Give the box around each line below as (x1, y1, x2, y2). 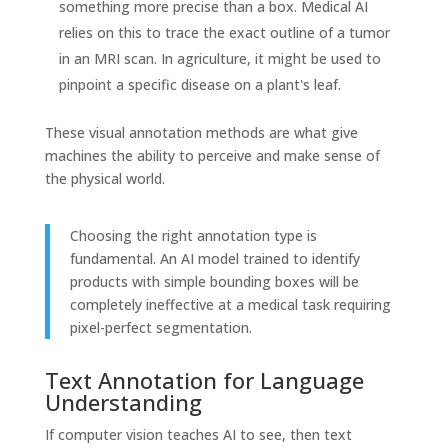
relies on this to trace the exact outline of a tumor (58, 22, 390, 42)
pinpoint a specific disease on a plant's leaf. (58, 74, 341, 94)
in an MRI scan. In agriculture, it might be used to (58, 48, 381, 68)
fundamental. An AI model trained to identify (69, 248, 360, 268)
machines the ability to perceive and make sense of (44, 145, 380, 165)
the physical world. (44, 168, 165, 188)
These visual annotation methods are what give (44, 122, 358, 142)
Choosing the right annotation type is (69, 225, 317, 245)
